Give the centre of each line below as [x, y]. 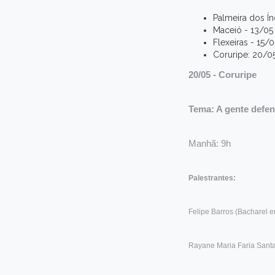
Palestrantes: [212, 178]
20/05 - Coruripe [223, 74]
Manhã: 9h [210, 143]
